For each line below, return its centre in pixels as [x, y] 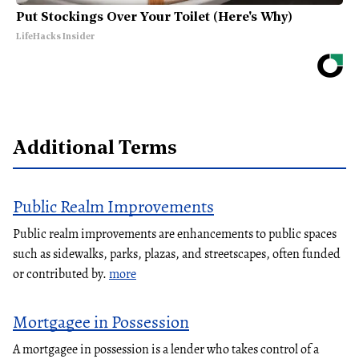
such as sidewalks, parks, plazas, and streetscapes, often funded [177, 254]
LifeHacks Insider [55, 37]
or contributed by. [61, 274]
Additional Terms [95, 149]
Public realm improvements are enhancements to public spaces [175, 234]
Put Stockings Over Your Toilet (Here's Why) [154, 17]
